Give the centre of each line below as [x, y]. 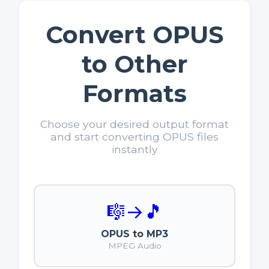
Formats [134, 94]
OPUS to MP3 [134, 234]
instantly [134, 150]
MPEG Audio [134, 246]
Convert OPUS [134, 35]
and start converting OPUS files [134, 137]
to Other [134, 64]
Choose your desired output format [134, 124]
